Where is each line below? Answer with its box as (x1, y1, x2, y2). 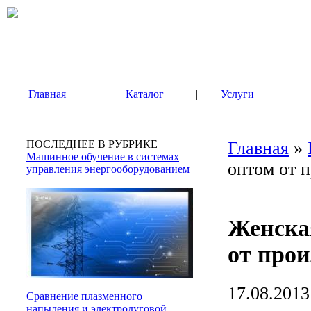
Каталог (125, 88, 164, 100)
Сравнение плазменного (26, 290, 142, 302)
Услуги (221, 88, 254, 100)
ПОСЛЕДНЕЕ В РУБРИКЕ (26, 138, 158, 150)
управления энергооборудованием (26, 163, 190, 175)
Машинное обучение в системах (26, 151, 179, 162)
